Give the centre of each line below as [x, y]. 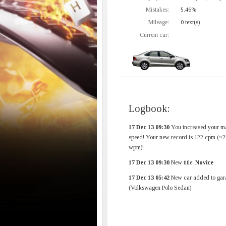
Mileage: [159, 22]
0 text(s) [189, 22]
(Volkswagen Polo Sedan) [160, 188]
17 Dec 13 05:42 [149, 178]
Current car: [154, 35]
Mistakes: [157, 10]
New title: [182, 162]
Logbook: [149, 108]
